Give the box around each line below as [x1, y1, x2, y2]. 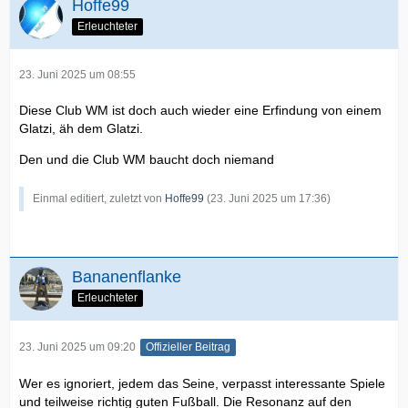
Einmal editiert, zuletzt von [33, 191, 165, 205]
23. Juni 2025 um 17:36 [210, 191, 327, 205]
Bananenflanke [72, 267, 181, 286]
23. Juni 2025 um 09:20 [19, 340, 136, 353]
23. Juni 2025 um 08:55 [19, 67, 136, 81]
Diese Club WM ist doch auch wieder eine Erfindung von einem [19, 102, 382, 117]
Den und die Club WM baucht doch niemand [19, 151, 274, 167]
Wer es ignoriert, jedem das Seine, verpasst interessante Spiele [19, 375, 385, 391]
